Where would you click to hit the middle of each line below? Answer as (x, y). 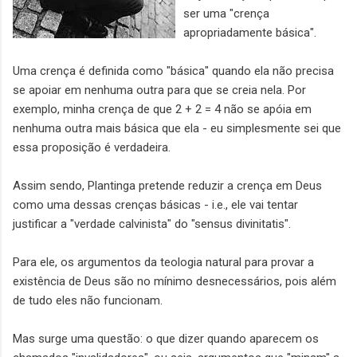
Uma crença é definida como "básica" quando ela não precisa (173, 71)
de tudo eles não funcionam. (88, 301)
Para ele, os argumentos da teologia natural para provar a (163, 263)
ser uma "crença (226, 14)
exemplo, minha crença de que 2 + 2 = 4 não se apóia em (162, 110)
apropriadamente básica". (250, 33)
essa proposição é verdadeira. (92, 148)
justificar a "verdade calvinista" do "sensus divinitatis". (152, 224)
